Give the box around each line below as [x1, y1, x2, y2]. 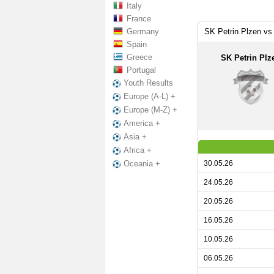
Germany [127, 27, 159, 36]
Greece [127, 53, 152, 62]
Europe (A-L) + [124, 92, 176, 102]
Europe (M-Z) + [124, 105, 177, 115]
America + [124, 119, 160, 128]
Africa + [124, 146, 152, 155]
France [127, 14, 151, 23]
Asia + [124, 132, 147, 142]
